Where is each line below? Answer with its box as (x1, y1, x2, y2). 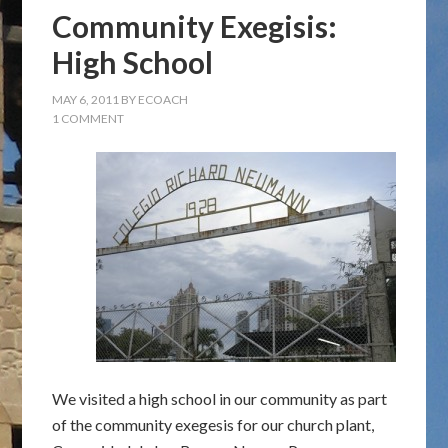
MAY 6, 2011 (52, 92, 120, 107)
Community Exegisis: (52, 8, 338, 44)
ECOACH (138, 92, 189, 107)
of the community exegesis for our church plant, (52, 415, 375, 434)
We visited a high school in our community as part (52, 389, 388, 408)
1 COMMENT (52, 111, 125, 126)
